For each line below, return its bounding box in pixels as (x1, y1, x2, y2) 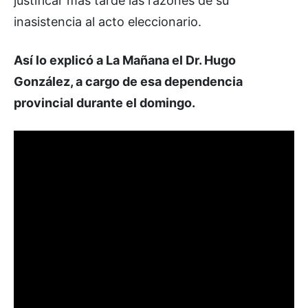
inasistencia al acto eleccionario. (14, 14, 201, 29)
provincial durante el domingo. (14, 95, 195, 110)
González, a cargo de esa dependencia (14, 74, 243, 89)
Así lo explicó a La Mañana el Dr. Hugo (14, 52, 236, 67)
